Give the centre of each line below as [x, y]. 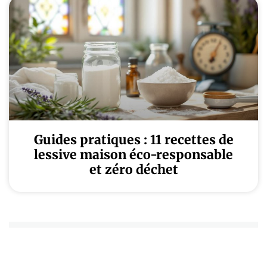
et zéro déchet [133, 170]
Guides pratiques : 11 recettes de [133, 140]
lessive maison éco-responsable [133, 155]
